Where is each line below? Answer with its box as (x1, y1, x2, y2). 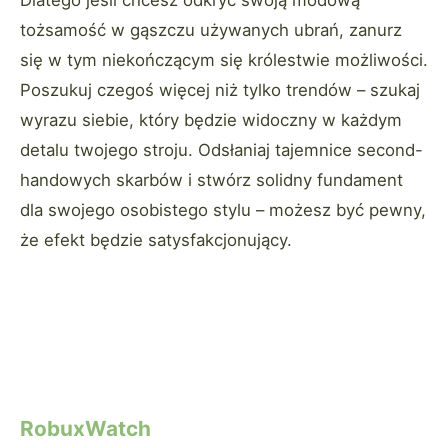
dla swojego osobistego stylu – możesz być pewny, (20, 200, 426, 221)
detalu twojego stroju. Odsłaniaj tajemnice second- (20, 140, 423, 161)
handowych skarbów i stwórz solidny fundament (20, 170, 403, 191)
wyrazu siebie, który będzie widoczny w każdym (20, 110, 402, 131)
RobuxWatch (20, 416, 151, 442)
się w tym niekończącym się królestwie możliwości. (20, 50, 428, 71)
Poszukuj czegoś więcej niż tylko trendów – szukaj (20, 80, 420, 101)
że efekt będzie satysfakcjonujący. (20, 230, 292, 251)
